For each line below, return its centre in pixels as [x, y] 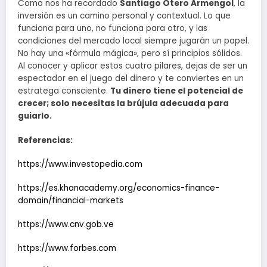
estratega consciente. [64, 91]
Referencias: [45, 140]
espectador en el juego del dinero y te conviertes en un [131, 79]
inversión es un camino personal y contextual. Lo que [124, 16]
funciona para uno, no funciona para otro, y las [113, 29]
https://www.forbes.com [67, 249]
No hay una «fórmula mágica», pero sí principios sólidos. [130, 54]
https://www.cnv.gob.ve [66, 225]
